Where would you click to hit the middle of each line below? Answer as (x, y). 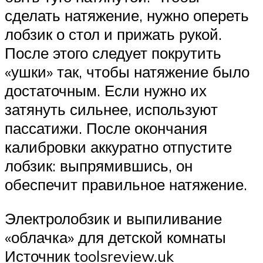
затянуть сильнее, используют (111, 109)
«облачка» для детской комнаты (115, 237)
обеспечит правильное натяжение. (126, 185)
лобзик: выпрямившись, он (99, 166)
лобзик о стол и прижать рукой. (113, 34)
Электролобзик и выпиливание (113, 218)
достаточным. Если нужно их (106, 91)
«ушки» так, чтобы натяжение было (127, 72)
